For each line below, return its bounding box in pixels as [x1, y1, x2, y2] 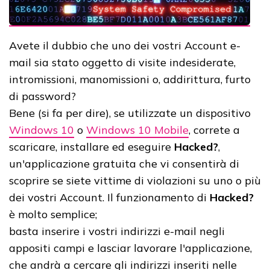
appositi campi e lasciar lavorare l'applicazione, [9, 241, 252, 256]
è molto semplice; [9, 207, 97, 222]
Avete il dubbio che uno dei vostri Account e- [9, 39, 240, 53]
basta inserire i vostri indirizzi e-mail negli [9, 224, 225, 239]
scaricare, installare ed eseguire [9, 140, 174, 154]
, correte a [189, 123, 240, 137]
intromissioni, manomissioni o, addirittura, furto [9, 72, 251, 87]
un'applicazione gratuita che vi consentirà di [9, 157, 239, 171]
